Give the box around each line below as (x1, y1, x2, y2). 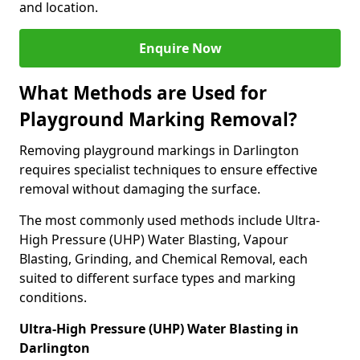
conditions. (19, 288, 87, 306)
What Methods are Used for (19, 80, 267, 105)
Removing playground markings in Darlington (19, 141, 299, 159)
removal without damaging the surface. (19, 180, 260, 198)
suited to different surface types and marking (19, 269, 296, 287)
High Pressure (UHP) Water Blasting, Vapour (19, 231, 288, 248)
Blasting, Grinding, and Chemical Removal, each (19, 250, 308, 268)
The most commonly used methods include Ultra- (19, 211, 320, 229)
